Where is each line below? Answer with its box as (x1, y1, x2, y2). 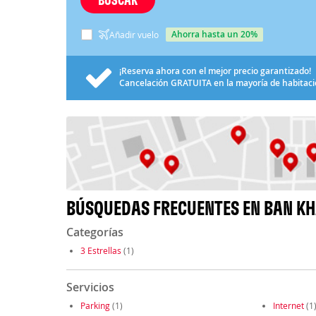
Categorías (66, 224, 123, 241)
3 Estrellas (80, 245, 121, 257)
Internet (272, 300, 304, 312)
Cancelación (119, 76, 171, 89)
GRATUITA (170, 76, 212, 89)
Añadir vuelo (109, 28, 159, 40)
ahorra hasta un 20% (176, 28, 257, 40)
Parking (80, 300, 110, 312)
